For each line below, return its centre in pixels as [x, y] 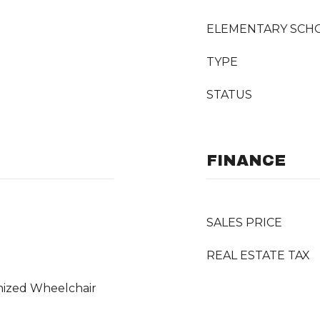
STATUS [229, 95]
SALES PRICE [244, 222]
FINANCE [246, 161]
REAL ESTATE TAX [258, 255]
